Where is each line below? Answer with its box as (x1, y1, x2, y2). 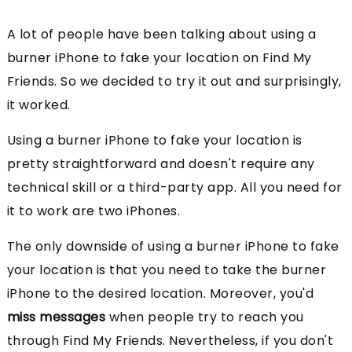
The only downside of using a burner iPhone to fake (6, 237, 339, 256)
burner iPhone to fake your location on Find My (6, 49, 312, 68)
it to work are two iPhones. (6, 202, 181, 221)
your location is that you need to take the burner (6, 261, 327, 280)
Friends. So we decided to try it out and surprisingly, (6, 72, 342, 91)
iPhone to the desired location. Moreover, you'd (6, 284, 314, 303)
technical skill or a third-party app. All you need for (6, 178, 343, 197)
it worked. (6, 96, 71, 115)
